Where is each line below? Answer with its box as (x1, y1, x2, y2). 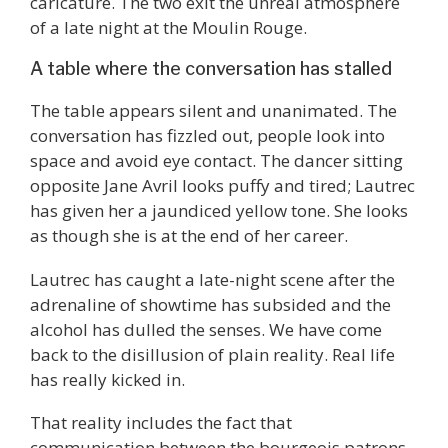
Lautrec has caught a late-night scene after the (30, 267, 395, 291)
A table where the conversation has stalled (30, 58, 392, 80)
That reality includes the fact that (30, 411, 292, 435)
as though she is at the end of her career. (30, 224, 348, 248)
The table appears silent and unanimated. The (30, 99, 397, 123)
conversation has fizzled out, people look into (30, 124, 385, 148)
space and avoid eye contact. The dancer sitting (30, 149, 403, 173)
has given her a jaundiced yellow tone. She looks (30, 199, 408, 223)
